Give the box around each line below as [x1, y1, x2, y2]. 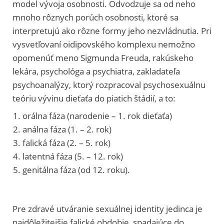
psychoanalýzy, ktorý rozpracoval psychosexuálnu [12, 78, 205, 90]
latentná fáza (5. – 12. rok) [22, 150, 123, 162]
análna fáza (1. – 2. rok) [22, 123, 111, 135]
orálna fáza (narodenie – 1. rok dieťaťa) [22, 109, 172, 121]
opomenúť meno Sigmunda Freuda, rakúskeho [12, 51, 193, 63]
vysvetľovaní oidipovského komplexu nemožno [12, 38, 195, 50]
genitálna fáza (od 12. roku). [22, 163, 130, 175]
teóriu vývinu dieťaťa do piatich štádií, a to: [12, 92, 175, 104]
